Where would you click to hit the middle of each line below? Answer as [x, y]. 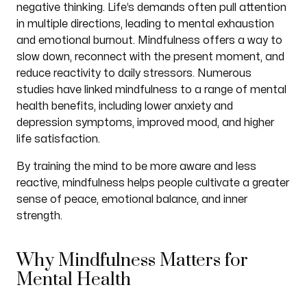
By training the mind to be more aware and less [136, 167]
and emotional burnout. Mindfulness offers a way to [149, 40]
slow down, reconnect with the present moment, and [150, 57]
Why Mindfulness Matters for [132, 261]
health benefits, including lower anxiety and [124, 106]
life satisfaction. [58, 139]
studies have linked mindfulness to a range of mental [151, 90]
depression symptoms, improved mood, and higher [145, 123]
